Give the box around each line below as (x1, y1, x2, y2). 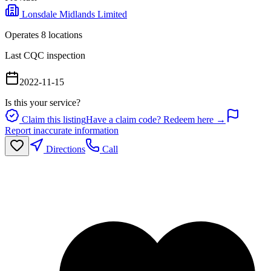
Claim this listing (19, 114, 86, 125)
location (46, 29, 79, 40)
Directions (44, 143, 85, 154)
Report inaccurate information (5, 125, 119, 135)
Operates (5, 29, 41, 40)
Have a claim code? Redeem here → (86, 114, 226, 125)
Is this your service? (5, 97, 80, 108)
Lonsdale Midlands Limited (22, 8, 127, 19)
